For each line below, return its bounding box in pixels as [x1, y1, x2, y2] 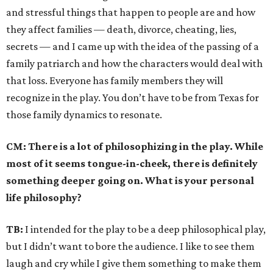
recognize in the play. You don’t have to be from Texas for [6, 91, 259, 104]
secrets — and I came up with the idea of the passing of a [6, 40, 259, 53]
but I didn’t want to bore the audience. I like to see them [6, 240, 255, 253]
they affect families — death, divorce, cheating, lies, [6, 23, 236, 36]
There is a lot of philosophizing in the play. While [28, 140, 263, 153]
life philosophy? [6, 191, 82, 204]
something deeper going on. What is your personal [6, 174, 254, 187]
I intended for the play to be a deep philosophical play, [23, 223, 266, 236]
